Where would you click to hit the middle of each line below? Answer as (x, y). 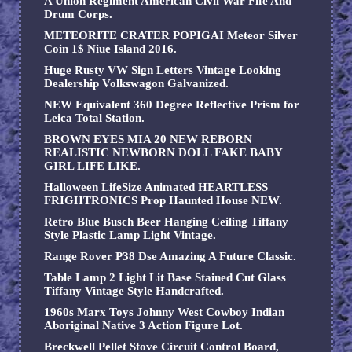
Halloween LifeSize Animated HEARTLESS (156, 187)
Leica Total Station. (94, 118)
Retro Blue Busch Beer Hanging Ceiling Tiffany (166, 222)
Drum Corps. (78, 15)
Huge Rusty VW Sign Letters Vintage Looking (163, 70)
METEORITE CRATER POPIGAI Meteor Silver (171, 36)
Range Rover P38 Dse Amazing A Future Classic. (170, 257)
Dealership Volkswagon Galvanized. (136, 84)
